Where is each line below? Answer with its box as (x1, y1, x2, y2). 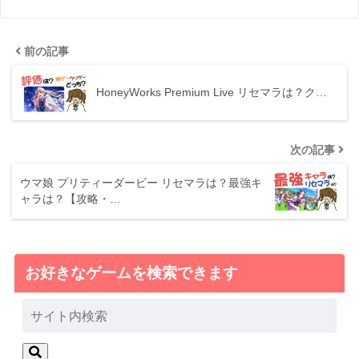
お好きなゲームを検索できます (24, 264, 238, 282)
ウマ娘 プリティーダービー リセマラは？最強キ (20, 176, 262, 190)
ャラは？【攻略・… (20, 192, 121, 206)
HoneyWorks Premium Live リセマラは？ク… (96, 86, 327, 99)
